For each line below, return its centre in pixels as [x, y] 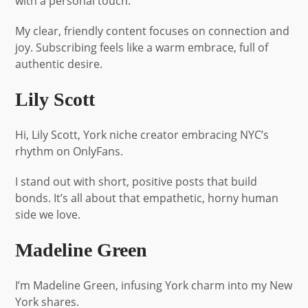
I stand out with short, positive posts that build [136, 181]
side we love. [48, 214]
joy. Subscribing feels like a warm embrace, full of [142, 47]
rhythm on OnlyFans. [69, 151]
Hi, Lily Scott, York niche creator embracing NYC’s [142, 134]
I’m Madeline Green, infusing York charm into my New [154, 285]
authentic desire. [59, 64]
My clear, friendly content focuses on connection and [153, 31]
